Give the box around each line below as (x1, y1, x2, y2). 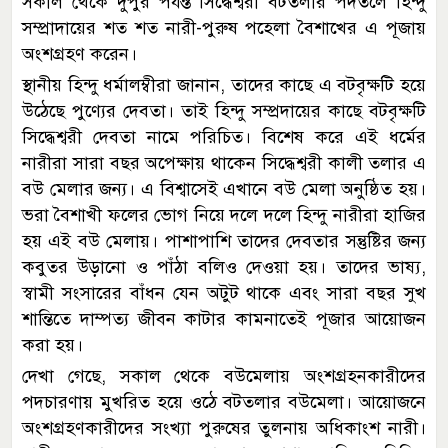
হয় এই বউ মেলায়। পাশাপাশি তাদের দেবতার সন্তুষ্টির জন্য (22, 229, 426, 252)
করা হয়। (22, 333, 83, 356)
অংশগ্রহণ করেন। (22, 42, 137, 65)
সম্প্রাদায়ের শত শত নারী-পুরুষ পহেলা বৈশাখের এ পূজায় (22, 16, 426, 39)
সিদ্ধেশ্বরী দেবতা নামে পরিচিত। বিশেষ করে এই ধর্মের (22, 125, 426, 148)
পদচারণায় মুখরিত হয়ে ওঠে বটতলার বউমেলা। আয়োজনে (22, 390, 426, 413)
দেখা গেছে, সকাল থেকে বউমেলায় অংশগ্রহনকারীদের (22, 364, 426, 387)
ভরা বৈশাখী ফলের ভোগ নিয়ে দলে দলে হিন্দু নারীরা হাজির (22, 203, 426, 226)
